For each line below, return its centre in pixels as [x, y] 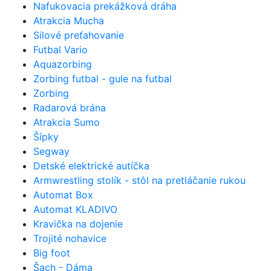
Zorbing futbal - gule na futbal [103, 78]
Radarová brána [70, 107]
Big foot [52, 253]
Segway [51, 151]
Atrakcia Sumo [67, 122]
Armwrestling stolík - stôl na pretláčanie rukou [139, 180]
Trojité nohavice [70, 238]
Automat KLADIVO [75, 209]
